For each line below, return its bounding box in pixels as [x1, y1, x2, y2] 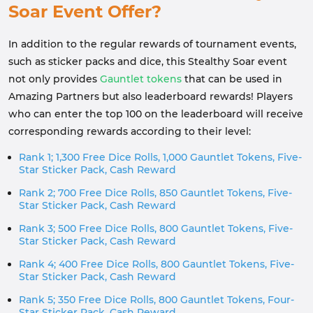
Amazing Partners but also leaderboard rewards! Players [8, 90, 293, 103]
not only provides [8, 73, 100, 85]
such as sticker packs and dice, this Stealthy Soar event [8, 55, 287, 68]
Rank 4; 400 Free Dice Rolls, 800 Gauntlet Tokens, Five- [19, 258, 294, 270]
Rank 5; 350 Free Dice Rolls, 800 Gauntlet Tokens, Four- [19, 293, 294, 306]
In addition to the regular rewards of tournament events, [8, 38, 296, 50]
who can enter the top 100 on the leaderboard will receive [8, 108, 303, 120]
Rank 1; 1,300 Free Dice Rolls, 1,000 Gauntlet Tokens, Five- [19, 151, 302, 163]
